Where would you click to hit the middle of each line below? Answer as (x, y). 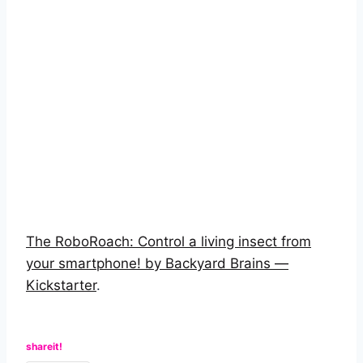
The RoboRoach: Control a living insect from (169, 242)
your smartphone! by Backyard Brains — (157, 264)
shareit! (44, 347)
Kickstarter (61, 286)
